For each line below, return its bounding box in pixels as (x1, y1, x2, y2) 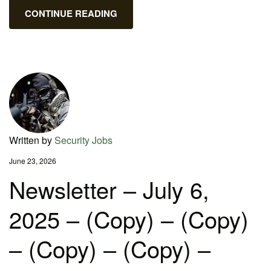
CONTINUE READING (25, 7, 117, 20)
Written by (9, 133, 54, 147)
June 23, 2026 (9, 155, 56, 166)
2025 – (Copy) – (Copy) (9, 202, 249, 235)
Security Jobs (54, 133, 113, 147)
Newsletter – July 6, (9, 172, 209, 206)
